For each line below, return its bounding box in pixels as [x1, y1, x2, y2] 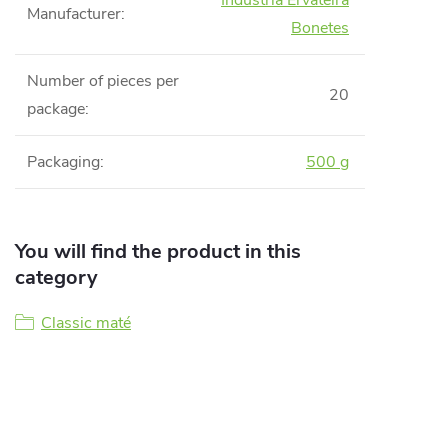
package [27, 98, 85, 120]
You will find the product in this [15, 238, 301, 265]
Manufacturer [27, 3, 121, 25]
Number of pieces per [27, 70, 179, 92]
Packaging [27, 151, 100, 173]
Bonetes [291, 17, 349, 39]
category [15, 264, 98, 291]
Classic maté [41, 312, 131, 334]
